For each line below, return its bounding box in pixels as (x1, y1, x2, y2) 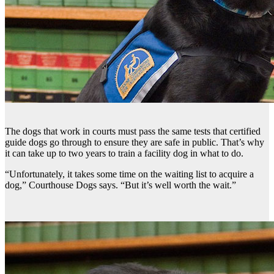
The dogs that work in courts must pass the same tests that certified (5, 125, 261, 136)
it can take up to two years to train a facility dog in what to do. (5, 147, 243, 158)
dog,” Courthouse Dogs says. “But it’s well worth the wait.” (5, 179, 236, 190)
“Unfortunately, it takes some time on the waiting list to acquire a (5, 168, 254, 179)
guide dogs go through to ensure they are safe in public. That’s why (5, 136, 264, 147)
